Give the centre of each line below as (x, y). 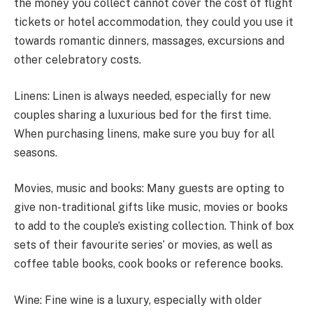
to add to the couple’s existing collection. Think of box (154, 226)
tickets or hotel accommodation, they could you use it (154, 22)
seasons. (36, 152)
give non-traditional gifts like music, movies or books (151, 208)
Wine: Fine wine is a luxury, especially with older (138, 300)
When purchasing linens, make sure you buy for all (144, 133)
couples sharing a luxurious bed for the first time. (143, 115)
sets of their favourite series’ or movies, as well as (143, 245)
